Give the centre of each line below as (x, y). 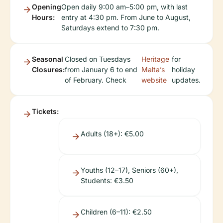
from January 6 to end (101, 69)
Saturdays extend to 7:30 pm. (110, 27)
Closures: (48, 69)
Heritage (156, 59)
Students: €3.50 (107, 180)
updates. (186, 80)
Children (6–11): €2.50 (116, 212)
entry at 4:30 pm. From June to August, (126, 17)
